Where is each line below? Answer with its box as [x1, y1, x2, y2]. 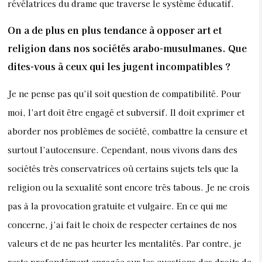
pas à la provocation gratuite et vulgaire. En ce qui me [8, 199, 227, 212]
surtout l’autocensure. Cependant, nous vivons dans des [8, 143, 237, 156]
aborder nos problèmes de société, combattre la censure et [8, 125, 247, 137]
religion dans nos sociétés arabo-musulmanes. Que [8, 41, 247, 56]
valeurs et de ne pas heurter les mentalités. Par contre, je [8, 237, 242, 249]
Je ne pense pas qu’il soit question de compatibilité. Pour [8, 87, 241, 99]
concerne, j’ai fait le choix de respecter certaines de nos [8, 218, 237, 230]
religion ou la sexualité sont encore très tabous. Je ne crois [8, 181, 250, 193]
